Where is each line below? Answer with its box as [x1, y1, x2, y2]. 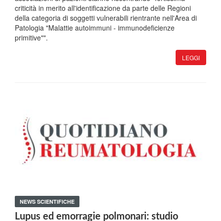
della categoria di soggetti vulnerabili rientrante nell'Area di [15, 13, 197, 23]
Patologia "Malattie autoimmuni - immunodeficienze [15, 23, 175, 33]
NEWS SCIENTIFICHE [20, 198, 74, 206]
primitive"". [15, 33, 48, 43]
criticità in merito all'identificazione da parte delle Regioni [15, 3, 191, 13]
